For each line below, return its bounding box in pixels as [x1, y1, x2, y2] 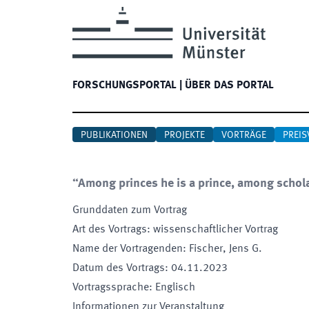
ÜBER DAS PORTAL [185, 80, 274, 91]
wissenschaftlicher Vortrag [153, 224, 278, 235]
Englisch [155, 282, 195, 293]
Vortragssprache [72, 282, 149, 293]
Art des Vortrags [72, 224, 147, 235]
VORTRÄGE [221, 130, 266, 140]
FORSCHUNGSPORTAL [72, 80, 177, 91]
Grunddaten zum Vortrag [72, 205, 187, 216]
